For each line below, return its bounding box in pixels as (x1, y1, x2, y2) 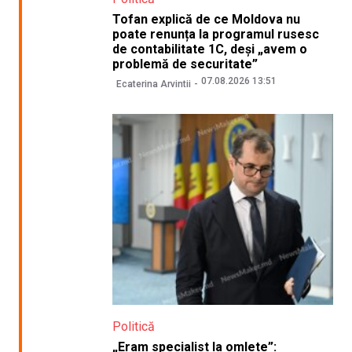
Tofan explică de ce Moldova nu (112, 11, 300, 27)
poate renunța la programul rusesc (112, 26, 319, 42)
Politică (112, 319, 155, 335)
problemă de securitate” (112, 56, 258, 71)
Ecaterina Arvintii (115, 79, 191, 90)
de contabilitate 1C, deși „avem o (112, 41, 307, 57)
